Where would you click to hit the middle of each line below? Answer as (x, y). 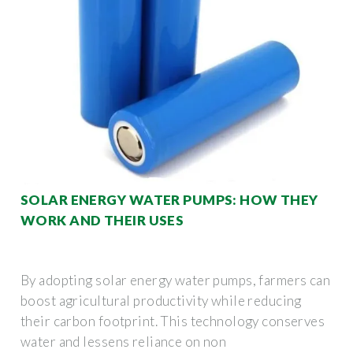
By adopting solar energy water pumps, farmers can (176, 280)
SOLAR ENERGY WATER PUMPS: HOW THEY (169, 199)
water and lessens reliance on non (124, 341)
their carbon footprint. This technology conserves (173, 321)
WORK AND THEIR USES (102, 220)
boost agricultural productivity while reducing (161, 300)
